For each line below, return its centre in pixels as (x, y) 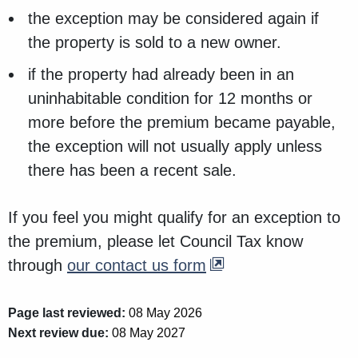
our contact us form (137, 266)
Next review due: (58, 333)
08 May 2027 (147, 333)
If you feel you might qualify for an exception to (174, 218)
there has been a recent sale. (132, 171)
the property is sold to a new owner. (155, 43)
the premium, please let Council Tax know (155, 242)
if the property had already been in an (161, 75)
